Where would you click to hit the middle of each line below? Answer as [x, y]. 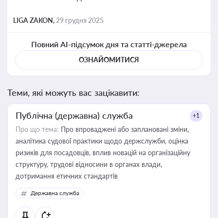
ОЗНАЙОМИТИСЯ [109, 60]
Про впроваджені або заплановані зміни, [124, 129]
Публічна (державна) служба [74, 115]
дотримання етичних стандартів [67, 176]
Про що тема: [37, 129]
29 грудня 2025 [80, 20]
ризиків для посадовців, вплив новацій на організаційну [103, 153]
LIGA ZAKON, [35, 20]
